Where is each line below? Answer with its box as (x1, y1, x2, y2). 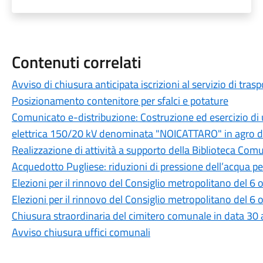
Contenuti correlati (11, 49, 141, 75)
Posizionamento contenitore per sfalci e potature (11, 93, 228, 109)
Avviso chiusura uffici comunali (11, 224, 150, 240)
